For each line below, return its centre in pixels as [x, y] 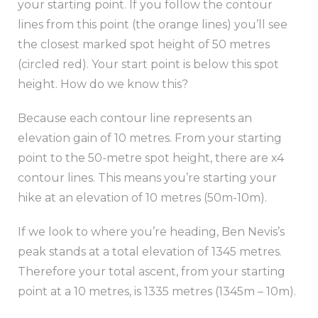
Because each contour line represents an [135, 119]
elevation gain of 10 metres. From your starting [150, 138]
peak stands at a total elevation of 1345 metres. [150, 252]
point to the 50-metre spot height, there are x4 [151, 158]
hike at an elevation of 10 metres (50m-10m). [142, 198]
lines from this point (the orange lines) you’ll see [153, 25]
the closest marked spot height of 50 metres [144, 45]
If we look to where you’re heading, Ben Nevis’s [151, 232]
